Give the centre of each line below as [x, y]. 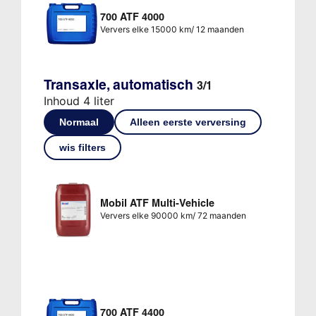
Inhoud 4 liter [79, 101]
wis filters [82, 147]
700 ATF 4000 [132, 17]
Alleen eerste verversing [188, 122]
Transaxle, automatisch [120, 84]
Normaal [79, 122]
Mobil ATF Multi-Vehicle [157, 203]
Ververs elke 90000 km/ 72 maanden [173, 215]
